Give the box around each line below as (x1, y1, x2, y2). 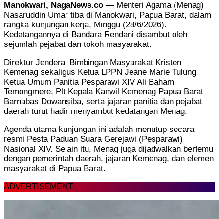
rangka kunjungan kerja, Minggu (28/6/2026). (4, 20, 167, 29)
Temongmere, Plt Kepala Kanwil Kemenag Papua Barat (4, 87, 203, 96)
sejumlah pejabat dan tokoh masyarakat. (4, 39, 152, 49)
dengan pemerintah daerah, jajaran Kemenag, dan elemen (4, 153, 214, 163)
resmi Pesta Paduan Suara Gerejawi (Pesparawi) (4, 134, 183, 144)
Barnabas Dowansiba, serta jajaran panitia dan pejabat (4, 96, 202, 106)
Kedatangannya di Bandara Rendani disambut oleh (4, 29, 187, 39)
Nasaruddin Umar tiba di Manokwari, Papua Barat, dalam (4, 10, 211, 20)
